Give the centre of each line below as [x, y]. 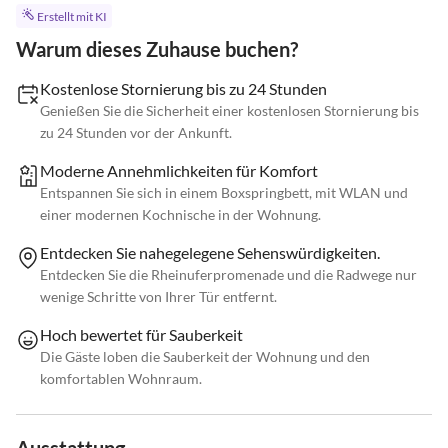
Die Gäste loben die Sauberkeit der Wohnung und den [205, 357]
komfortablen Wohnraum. [121, 379]
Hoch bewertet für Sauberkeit [141, 335]
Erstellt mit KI [71, 17]
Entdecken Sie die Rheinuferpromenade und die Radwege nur [228, 275]
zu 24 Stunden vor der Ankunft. [136, 133]
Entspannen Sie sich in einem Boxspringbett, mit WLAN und [224, 193]
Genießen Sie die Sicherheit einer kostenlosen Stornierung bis [229, 111]
